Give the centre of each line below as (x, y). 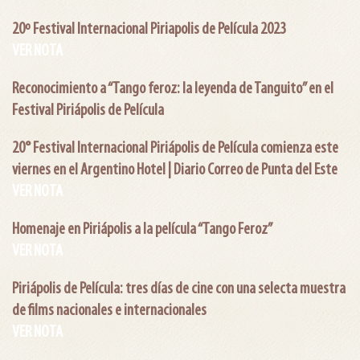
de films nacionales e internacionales (109, 311)
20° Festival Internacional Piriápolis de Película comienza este (175, 148)
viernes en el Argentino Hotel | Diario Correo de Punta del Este (175, 170)
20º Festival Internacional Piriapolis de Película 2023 (149, 29)
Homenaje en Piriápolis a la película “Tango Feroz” (142, 229)
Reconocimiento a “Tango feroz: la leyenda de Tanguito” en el (173, 89)
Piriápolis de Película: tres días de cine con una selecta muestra (179, 289)
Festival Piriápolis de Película (88, 110)
